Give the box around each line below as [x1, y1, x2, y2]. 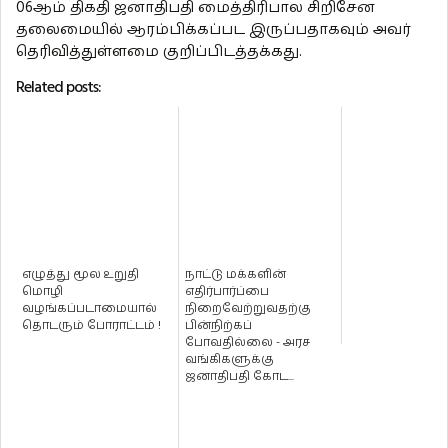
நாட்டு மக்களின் [185, 266, 286, 284]
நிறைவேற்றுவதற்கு [185, 300, 311, 318]
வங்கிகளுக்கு [185, 351, 274, 369]
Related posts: [16, 76, 101, 99]
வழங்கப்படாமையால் [22, 300, 157, 318]
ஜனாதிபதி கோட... [185, 368, 294, 386]
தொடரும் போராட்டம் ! [22, 317, 161, 335]
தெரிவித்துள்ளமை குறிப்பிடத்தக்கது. [16, 41, 302, 63]
